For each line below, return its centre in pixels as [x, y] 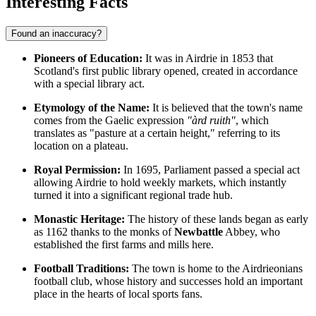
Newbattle [199, 232]
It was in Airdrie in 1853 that [208, 59]
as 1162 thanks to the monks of [104, 232]
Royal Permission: [77, 170]
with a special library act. [89, 84]
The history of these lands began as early [217, 219]
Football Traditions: [81, 269]
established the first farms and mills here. [124, 245]
